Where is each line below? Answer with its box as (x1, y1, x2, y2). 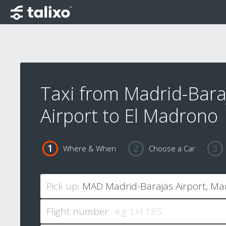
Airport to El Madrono (40, 103, 218, 128)
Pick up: (46, 180, 79, 193)
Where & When (63, 143, 116, 154)
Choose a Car (148, 143, 195, 154)
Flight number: (46, 205, 110, 218)
